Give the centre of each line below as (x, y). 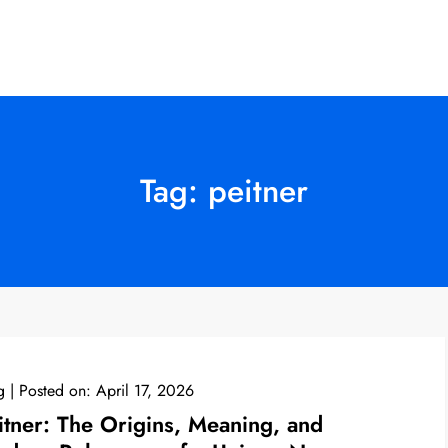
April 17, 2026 (144, 390)
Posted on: (57, 390)
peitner (258, 190)
